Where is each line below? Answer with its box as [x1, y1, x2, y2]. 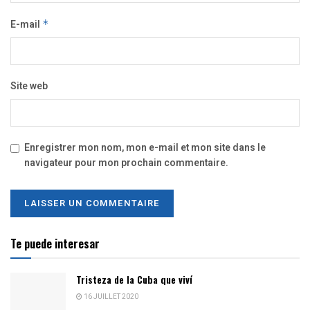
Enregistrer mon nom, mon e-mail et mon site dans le [24, 140, 266, 156]
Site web [10, 79, 48, 94]
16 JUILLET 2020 [82, 292, 138, 302]
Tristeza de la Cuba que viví [76, 272, 192, 287]
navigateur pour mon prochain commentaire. [24, 156, 228, 171]
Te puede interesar [10, 235, 100, 253]
